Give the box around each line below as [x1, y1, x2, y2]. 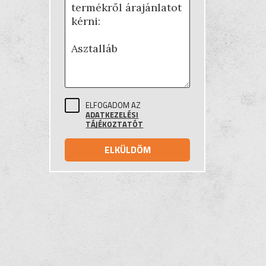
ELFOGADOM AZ [85, 99, 141, 111]
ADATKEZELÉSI [85, 109, 139, 121]
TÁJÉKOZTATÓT [85, 118, 144, 130]
